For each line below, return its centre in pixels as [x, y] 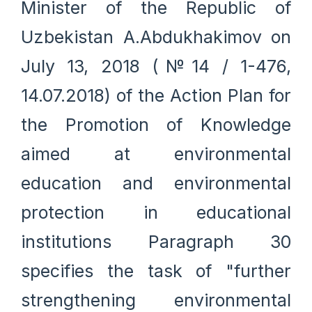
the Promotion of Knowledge [156, 124]
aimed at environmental [156, 154]
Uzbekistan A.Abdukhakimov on [156, 37]
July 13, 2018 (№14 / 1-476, [156, 66]
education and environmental [156, 183]
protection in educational [156, 212]
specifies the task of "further [156, 271]
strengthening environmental [156, 300]
